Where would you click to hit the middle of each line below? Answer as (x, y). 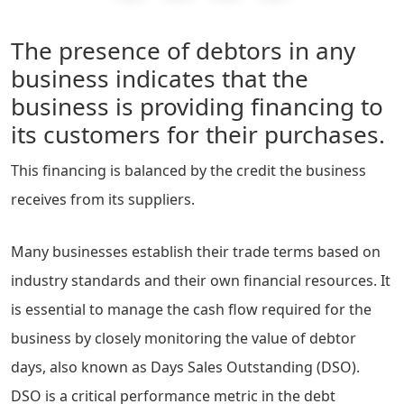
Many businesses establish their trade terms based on (196, 252)
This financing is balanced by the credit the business (188, 170)
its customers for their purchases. (198, 134)
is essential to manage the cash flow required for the (191, 310)
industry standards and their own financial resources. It (201, 281)
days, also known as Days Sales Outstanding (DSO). (185, 367)
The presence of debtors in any (183, 50)
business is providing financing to (197, 106)
